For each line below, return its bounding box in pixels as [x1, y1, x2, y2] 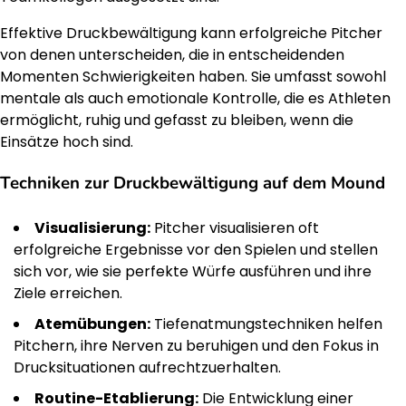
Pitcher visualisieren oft [150, 217, 319, 238]
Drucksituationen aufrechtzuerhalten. [14, 356, 281, 378]
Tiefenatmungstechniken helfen [150, 313, 382, 334]
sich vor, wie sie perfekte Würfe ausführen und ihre [14, 260, 372, 282]
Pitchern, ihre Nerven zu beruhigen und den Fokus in [14, 334, 379, 356]
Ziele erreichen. [14, 282, 122, 304]
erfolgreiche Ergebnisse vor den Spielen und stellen [14, 238, 378, 260]
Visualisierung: [34, 217, 150, 238]
